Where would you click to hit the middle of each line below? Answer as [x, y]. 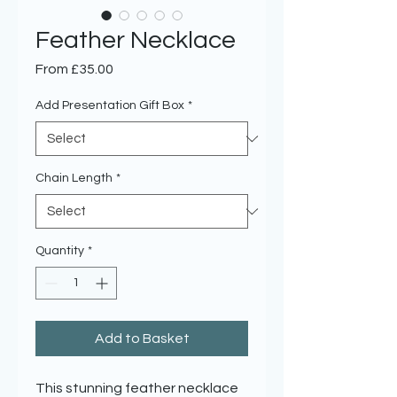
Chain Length [74, 178]
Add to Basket [142, 339]
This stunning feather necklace [137, 388]
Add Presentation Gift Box [110, 105]
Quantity [60, 251]
